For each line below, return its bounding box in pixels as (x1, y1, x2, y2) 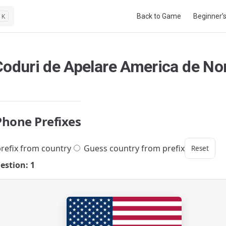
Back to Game (137, 12, 181, 20)
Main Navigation (131, 1, 187, 11)
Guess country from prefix (82, 143, 185, 154)
